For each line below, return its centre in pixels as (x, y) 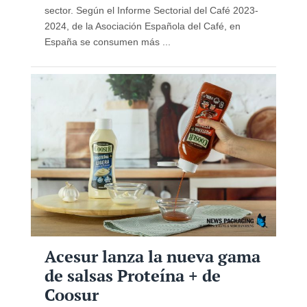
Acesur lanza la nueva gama (152, 256)
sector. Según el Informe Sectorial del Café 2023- (151, 10)
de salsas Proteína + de (132, 275)
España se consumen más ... (107, 41)
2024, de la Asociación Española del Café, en (142, 26)
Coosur (71, 295)
